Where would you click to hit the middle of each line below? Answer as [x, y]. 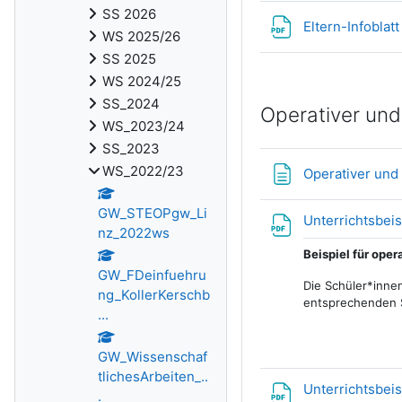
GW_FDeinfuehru [152, 275]
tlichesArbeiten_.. [153, 376]
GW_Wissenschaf [153, 357]
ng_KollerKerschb [154, 295]
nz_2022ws [134, 233]
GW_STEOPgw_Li [153, 213]
